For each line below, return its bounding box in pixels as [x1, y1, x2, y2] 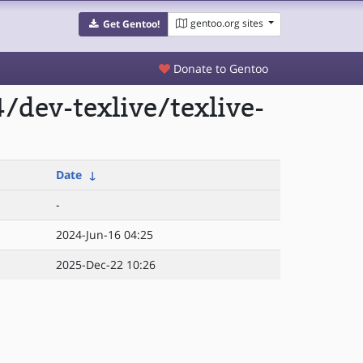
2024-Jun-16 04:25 [56, 227, 153, 242]
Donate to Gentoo [170, 61, 268, 76]
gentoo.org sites [190, 16, 263, 30]
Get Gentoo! [102, 17, 160, 31]
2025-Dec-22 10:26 [56, 257, 156, 272]
